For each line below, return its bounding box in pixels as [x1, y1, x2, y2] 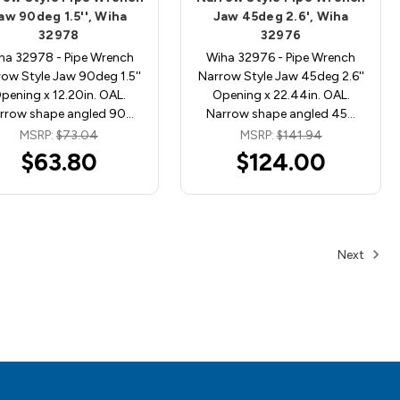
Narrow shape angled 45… [206, 105, 356, 121]
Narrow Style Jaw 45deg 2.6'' [197, 68, 364, 84]
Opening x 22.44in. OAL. [212, 87, 350, 103]
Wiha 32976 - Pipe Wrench [206, 49, 356, 65]
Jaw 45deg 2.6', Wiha [212, 8, 349, 24]
